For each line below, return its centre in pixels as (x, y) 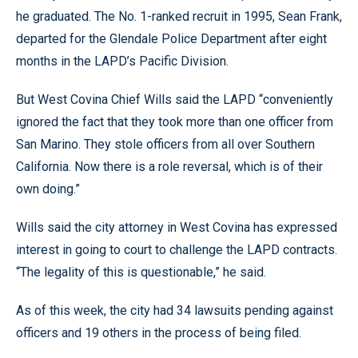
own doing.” (48, 189)
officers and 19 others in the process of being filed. (159, 333)
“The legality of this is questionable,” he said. (141, 272)
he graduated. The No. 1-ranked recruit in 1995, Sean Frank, (179, 16)
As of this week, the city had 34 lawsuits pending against (175, 310)
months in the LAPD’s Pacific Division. (122, 61)
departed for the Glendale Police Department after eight (171, 39)
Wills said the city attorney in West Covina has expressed (177, 227)
